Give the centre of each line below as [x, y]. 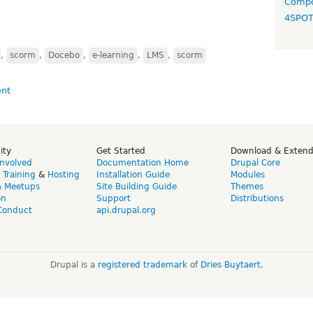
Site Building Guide [137, 186]
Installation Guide [133, 174]
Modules [248, 174]
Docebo [64, 55]
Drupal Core [255, 162]
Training [19, 174]
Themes [247, 186]
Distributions [257, 198]
